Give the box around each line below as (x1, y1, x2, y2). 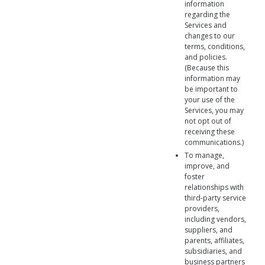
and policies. (185, 52, 227, 62)
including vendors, (185, 214, 246, 224)
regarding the (185, 9, 230, 20)
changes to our (185, 31, 235, 41)
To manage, (185, 150, 224, 160)
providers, (185, 203, 219, 214)
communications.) (185, 137, 244, 147)
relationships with (185, 182, 244, 192)
